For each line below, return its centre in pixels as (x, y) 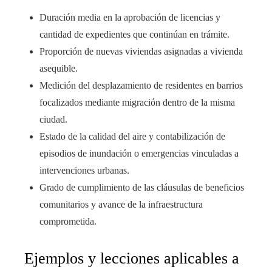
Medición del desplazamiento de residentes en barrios (141, 86)
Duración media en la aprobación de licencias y (130, 18)
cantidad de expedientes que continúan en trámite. (134, 35)
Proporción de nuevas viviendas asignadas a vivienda (141, 52)
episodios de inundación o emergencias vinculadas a (139, 154)
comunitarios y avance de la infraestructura (121, 205)
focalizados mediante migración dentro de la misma (137, 103)
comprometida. (68, 222)
